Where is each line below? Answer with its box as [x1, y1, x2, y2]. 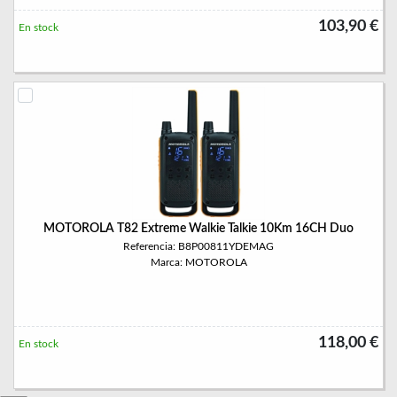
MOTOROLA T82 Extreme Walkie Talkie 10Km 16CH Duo [43, 222, 354, 235]
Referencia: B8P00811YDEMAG [123, 241, 274, 252]
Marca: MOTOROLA [150, 257, 247, 268]
